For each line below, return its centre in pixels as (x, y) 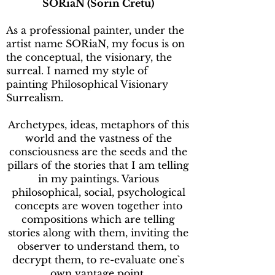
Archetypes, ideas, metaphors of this (98, 125)
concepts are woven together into (98, 206)
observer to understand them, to (98, 246)
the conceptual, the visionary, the (89, 57)
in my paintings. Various (98, 179)
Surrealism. (35, 98)
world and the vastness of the (98, 138)
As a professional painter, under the (95, 30)
